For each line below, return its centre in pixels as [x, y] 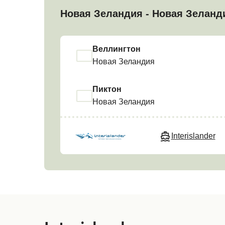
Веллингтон [117, 50]
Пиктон [107, 90]
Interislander [193, 136]
